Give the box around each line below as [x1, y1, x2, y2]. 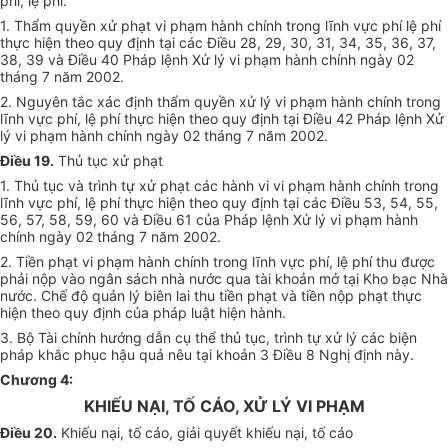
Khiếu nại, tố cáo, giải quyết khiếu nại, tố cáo [57, 424, 353, 442]
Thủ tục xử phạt [54, 152, 163, 170]
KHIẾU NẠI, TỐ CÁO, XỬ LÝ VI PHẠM [83, 396, 365, 417]
